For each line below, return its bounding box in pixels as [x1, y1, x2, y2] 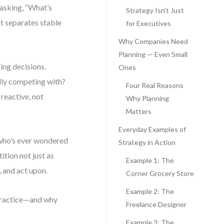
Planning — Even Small [118, 50, 187, 58]
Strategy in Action [118, 138, 175, 146]
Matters [125, 107, 151, 115]
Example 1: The [125, 156, 174, 164]
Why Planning [125, 94, 169, 102]
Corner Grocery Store [125, 169, 194, 177]
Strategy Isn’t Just [125, 6, 184, 14]
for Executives [125, 19, 171, 27]
